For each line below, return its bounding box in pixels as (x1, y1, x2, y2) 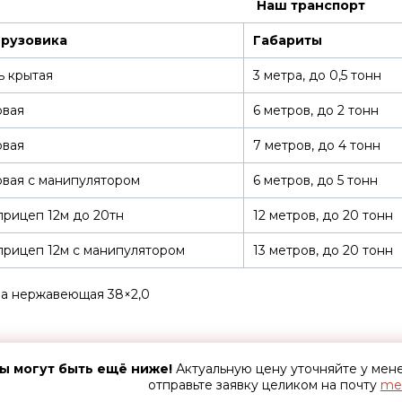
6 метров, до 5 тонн (252, 172, 378, 188)
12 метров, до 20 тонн (252, 207, 393, 223)
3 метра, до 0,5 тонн (252, 67, 381, 83)
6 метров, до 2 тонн (252, 102, 379, 118)
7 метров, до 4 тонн (252, 137, 380, 153)
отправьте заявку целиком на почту (147, 377, 380, 393)
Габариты (252, 32, 322, 48)
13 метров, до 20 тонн (252, 242, 393, 258)
